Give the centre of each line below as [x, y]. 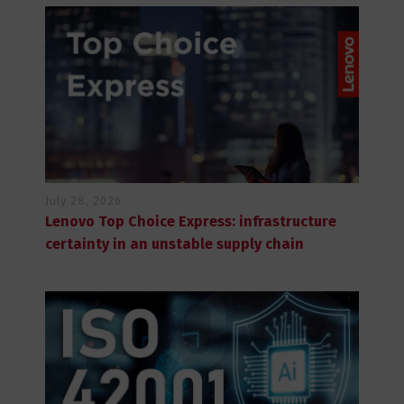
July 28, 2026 [83, 200]
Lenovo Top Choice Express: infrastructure [191, 221]
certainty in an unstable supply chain [174, 243]
